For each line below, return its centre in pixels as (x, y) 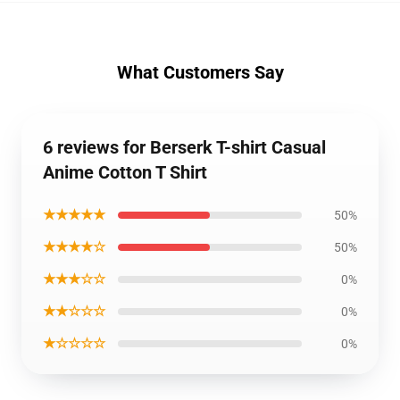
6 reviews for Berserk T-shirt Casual (184, 148)
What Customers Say (200, 73)
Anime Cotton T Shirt (125, 173)
